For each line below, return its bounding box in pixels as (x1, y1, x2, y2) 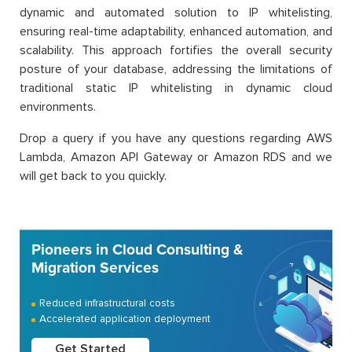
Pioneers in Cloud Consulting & (31, 240, 243, 259)
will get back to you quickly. (20, 167, 167, 184)
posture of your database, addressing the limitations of (20, 60, 332, 77)
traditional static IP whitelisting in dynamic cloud (20, 79, 332, 96)
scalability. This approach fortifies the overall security (20, 42, 332, 58)
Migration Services (31, 258, 159, 277)
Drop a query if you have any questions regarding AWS (20, 130, 332, 146)
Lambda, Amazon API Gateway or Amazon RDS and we (20, 148, 332, 165)
